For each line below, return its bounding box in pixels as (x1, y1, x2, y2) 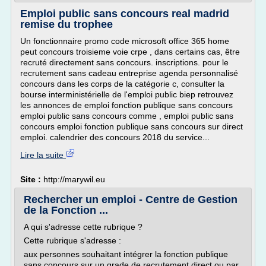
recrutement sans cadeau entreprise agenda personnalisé (20, 68, 238, 78)
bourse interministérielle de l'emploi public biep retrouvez (20, 90, 233, 99)
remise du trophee (20, 18, 113, 30)
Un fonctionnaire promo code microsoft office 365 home (20, 36, 229, 46)
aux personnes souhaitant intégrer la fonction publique (24, 249, 228, 259)
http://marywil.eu (43, 175, 105, 184)
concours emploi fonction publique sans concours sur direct (20, 122, 243, 131)
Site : (20, 175, 43, 184)
